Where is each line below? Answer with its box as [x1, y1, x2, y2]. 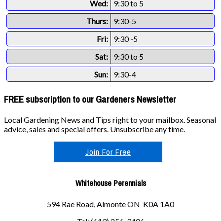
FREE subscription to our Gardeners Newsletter [4, 93, 176, 106]
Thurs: [86, 16, 108, 26]
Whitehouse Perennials [75, 178, 146, 189]
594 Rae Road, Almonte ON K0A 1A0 [47, 199, 174, 209]
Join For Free [85, 147, 131, 157]
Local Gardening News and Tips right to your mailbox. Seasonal [4, 115, 216, 124]
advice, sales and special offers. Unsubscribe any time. [4, 124, 185, 134]
